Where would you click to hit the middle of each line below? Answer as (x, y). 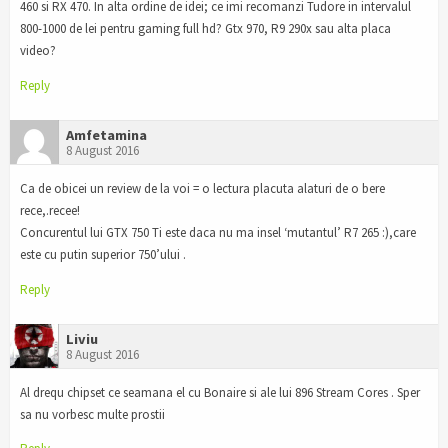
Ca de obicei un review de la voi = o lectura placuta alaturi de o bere (202, 188)
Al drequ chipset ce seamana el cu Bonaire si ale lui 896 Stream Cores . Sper (220, 392)
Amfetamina (106, 134)
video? (38, 51)
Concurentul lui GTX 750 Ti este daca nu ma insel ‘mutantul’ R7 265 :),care (218, 232)
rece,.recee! (50, 210)
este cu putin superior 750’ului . (103, 254)
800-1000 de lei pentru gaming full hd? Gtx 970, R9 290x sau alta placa (205, 29)
